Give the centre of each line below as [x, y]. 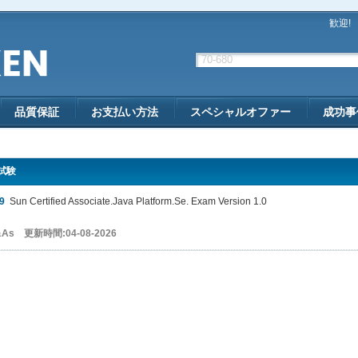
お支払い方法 [125, 112]
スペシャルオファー [241, 112]
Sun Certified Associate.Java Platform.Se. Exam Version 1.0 [136, 201]
